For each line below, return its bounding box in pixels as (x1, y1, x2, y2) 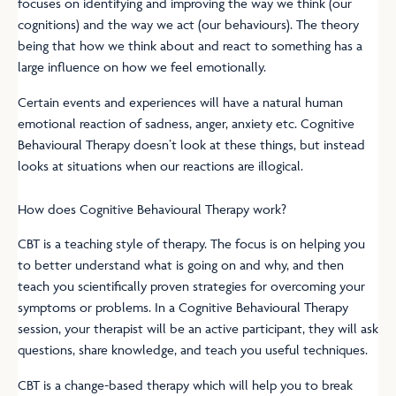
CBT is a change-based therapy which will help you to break (18, 377, 353, 394)
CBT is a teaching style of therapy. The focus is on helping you (18, 234, 365, 252)
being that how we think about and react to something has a (18, 36, 362, 54)
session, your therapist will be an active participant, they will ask (18, 319, 378, 337)
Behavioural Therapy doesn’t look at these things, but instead (18, 136, 365, 154)
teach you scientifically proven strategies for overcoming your (18, 277, 365, 294)
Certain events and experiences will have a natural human (18, 94, 343, 111)
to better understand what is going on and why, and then (18, 255, 344, 273)
